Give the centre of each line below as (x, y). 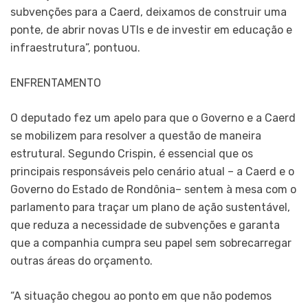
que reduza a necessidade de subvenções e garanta (145, 225)
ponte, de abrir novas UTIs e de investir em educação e (151, 30)
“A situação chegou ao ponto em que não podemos (141, 296)
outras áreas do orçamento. (81, 261)
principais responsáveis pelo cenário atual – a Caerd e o (152, 171)
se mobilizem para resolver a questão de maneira (136, 135)
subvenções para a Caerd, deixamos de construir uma (148, 12)
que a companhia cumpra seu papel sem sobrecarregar (151, 243)
